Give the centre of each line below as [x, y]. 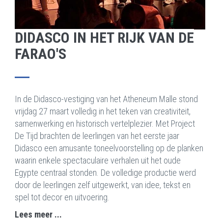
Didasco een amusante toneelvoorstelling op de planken [109, 148]
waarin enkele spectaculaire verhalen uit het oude [98, 160]
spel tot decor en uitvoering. [62, 197]
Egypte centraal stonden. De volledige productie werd [105, 173]
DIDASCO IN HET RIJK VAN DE [104, 38]
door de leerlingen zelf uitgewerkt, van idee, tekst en [103, 185]
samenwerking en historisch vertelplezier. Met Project [105, 124]
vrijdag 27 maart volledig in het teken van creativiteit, [103, 111]
